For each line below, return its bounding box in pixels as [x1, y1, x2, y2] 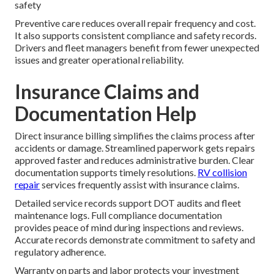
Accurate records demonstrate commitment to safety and [15, 233, 255, 245]
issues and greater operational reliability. [15, 53, 183, 65]
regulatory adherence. [15, 245, 106, 257]
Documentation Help [15, 101, 196, 125]
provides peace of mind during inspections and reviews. [15, 221, 243, 233]
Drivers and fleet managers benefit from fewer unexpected [15, 41, 259, 53]
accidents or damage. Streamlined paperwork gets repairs [15, 141, 255, 154]
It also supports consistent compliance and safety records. [15, 29, 256, 41]
